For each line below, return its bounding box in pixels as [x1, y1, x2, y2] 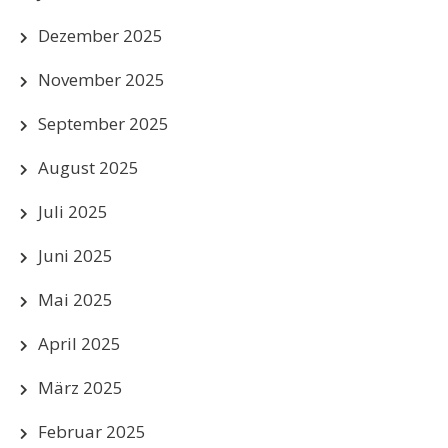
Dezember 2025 [38, 23, 163, 47]
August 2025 [38, 155, 139, 179]
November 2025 [38, 67, 165, 91]
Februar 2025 [38, 419, 146, 443]
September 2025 [38, 111, 169, 135]
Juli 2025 [38, 199, 108, 223]
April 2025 [38, 331, 121, 355]
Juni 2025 [38, 243, 113, 267]
